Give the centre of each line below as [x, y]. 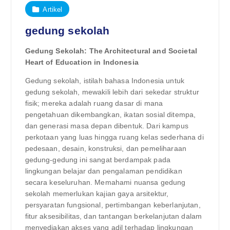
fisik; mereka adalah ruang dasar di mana [94, 103]
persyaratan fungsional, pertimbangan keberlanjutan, [113, 205]
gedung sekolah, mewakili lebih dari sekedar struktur [112, 92]
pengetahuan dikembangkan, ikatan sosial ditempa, [110, 114]
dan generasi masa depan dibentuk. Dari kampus [107, 126]
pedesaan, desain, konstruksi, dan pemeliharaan [106, 148]
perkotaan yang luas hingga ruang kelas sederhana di [114, 137]
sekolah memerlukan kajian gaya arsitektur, [97, 193]
